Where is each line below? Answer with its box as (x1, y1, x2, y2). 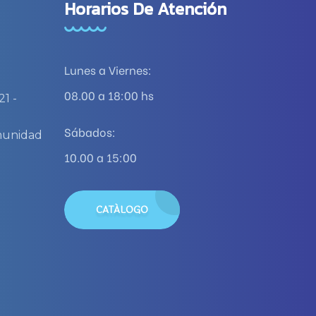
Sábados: (64, 123, 116, 140)
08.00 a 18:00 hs (64, 87, 154, 103)
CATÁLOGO (96, 202, 148, 217)
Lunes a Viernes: (64, 61, 152, 78)
